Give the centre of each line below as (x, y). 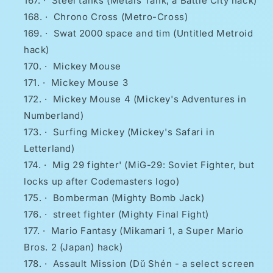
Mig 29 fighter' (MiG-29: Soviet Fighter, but (153, 165)
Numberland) (54, 116)
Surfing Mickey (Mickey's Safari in (134, 132)
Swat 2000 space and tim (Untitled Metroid (153, 34)
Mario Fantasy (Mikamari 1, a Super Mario (147, 231)
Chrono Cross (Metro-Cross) (121, 17)
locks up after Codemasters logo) (102, 182)
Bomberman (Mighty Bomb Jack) (129, 198)
